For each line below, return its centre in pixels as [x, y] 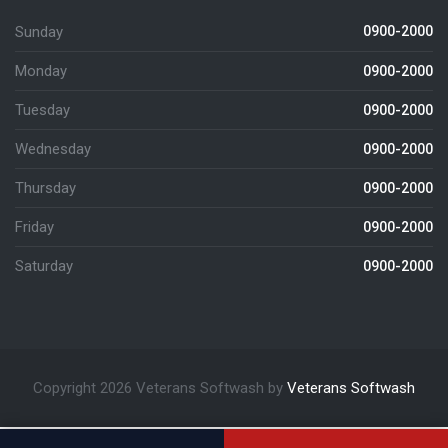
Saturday [44, 266]
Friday [34, 227]
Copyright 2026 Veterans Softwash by [160, 388]
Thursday [45, 188]
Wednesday [53, 149]
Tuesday [42, 110]
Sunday [39, 32]
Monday [41, 71]
